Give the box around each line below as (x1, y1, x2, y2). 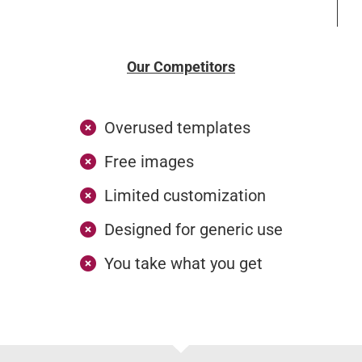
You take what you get (103, 253, 263, 273)
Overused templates (103, 117, 250, 137)
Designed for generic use (103, 219, 283, 239)
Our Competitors (127, 57, 235, 75)
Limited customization (103, 185, 266, 205)
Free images (103, 151, 194, 171)
